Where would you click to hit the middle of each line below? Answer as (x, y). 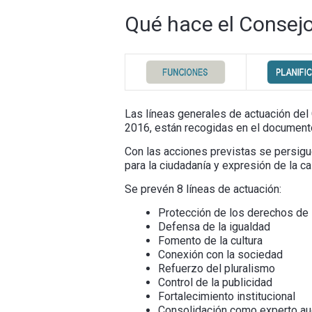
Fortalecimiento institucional (226, 297)
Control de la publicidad (215, 283)
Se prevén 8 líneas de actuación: (203, 189)
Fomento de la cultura (210, 241)
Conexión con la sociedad (220, 255)
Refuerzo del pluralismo (216, 269)
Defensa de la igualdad (214, 227)
